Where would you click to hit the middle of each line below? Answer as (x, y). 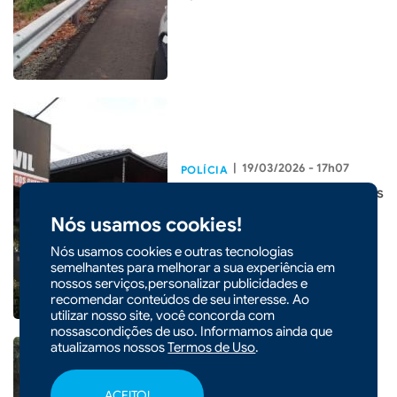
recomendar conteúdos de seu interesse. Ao (180, 300)
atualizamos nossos (109, 347)
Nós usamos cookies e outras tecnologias (172, 252)
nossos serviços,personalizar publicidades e (179, 284)
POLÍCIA (205, 170)
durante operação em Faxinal (277, 216)
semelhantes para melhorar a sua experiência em (193, 268)
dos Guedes (221, 238)
